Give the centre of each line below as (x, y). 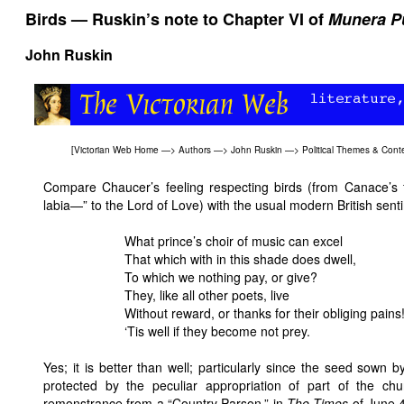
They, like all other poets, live (207, 294)
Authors (195, 150)
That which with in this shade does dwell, (240, 258)
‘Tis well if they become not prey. (217, 331)
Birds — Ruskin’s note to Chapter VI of (177, 19)
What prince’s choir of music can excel (234, 240)
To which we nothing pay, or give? (221, 276)
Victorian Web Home (116, 150)
